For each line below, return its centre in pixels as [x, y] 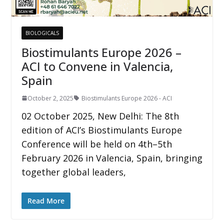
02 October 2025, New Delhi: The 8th [100, 116]
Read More [46, 200]
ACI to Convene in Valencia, [97, 66]
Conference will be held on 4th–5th [96, 144]
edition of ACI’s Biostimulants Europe [101, 130]
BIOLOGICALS [42, 33]
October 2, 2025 [50, 98]
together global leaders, [73, 172]
